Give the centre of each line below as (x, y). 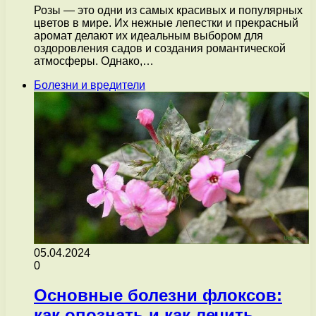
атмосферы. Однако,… (94, 61)
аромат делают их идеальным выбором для (148, 35)
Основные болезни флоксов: (158, 296)
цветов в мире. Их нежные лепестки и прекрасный (166, 23)
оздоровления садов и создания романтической (160, 48)
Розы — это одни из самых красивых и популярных (168, 10)
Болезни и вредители (90, 85)
